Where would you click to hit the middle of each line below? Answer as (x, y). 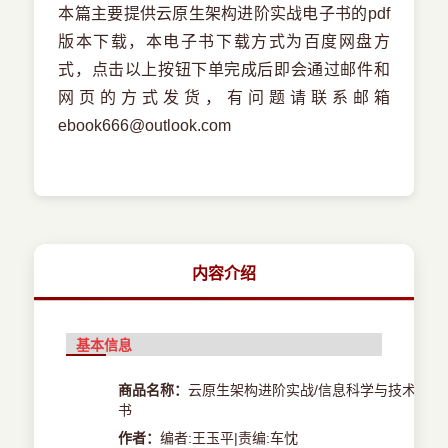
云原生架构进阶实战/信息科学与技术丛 (309, 390)
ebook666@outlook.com (145, 126)
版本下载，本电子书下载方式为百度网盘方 (224, 42)
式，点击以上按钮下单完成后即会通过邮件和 (224, 70)
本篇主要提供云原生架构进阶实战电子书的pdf (224, 14)
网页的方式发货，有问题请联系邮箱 (224, 98)
